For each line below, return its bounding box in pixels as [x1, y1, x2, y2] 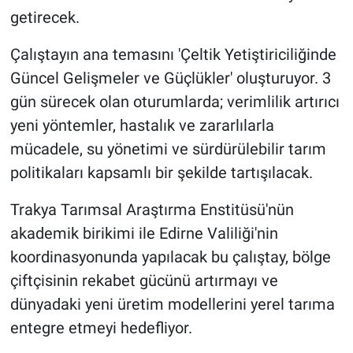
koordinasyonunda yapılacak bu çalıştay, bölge [9, 247, 331, 267]
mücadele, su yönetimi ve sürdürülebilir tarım [9, 139, 326, 159]
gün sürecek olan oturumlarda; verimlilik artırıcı [9, 92, 340, 112]
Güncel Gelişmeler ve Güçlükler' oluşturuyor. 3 [9, 69, 331, 88]
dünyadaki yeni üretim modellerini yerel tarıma [9, 295, 335, 314]
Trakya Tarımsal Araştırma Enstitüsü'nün [9, 200, 294, 220]
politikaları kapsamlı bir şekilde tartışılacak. [9, 163, 313, 183]
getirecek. [9, 8, 80, 28]
